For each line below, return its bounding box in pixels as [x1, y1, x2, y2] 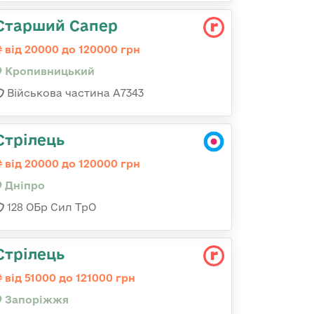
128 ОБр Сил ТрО [4, 201, 96, 213]
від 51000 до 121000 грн [2, 272, 135, 284]
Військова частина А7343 [4, 87, 144, 99]
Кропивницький [2, 65, 95, 77]
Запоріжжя [2, 294, 69, 306]
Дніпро [2, 179, 45, 191]
